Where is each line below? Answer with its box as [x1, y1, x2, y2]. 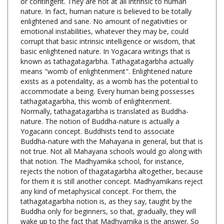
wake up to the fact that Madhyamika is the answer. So [20, 200, 199, 210]
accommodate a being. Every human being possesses [20, 70, 194, 80]
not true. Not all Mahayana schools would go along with [20, 130, 202, 140]
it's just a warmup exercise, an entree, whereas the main [20, 210, 203, 220]
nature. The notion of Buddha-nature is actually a [20, 100, 179, 110]
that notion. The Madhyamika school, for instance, [20, 140, 184, 150]
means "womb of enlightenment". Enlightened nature [20, 50, 192, 60]
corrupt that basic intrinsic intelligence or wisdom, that [20, 20, 195, 30]
